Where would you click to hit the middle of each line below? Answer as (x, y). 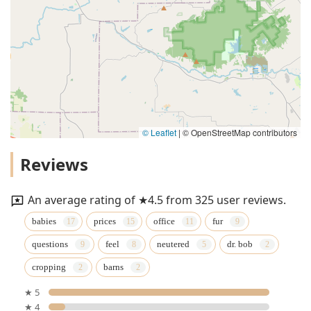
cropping (49, 267)
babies (44, 221)
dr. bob (240, 244)
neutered (173, 244)
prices (105, 221)
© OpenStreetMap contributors (239, 132)
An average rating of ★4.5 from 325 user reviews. (157, 200)
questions (50, 244)
